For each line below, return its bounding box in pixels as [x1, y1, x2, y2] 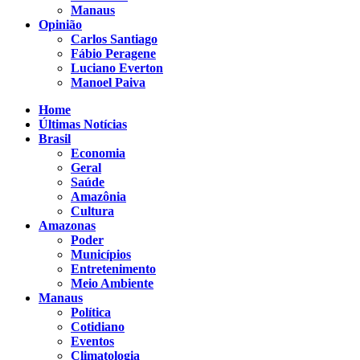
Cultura [71, 203, 114, 218]
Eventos [71, 333, 114, 348]
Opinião [39, 17, 82, 31]
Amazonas [39, 218, 96, 232]
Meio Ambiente [71, 276, 153, 290]
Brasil [39, 131, 71, 145]
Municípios [71, 247, 131, 261]
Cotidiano [71, 319, 125, 333]
